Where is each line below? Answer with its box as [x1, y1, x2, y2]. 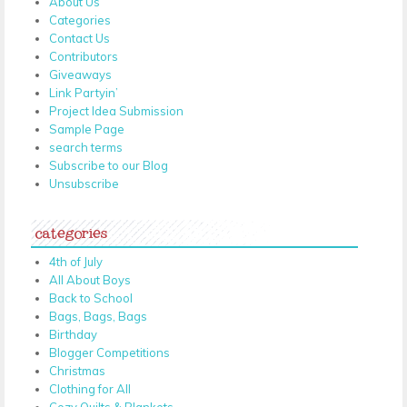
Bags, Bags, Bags [49, 308, 147, 323]
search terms [49, 139, 123, 154]
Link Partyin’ [49, 84, 118, 100]
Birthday [49, 326, 97, 342]
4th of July [49, 253, 103, 269]
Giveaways [49, 66, 112, 82]
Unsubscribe [49, 175, 119, 191]
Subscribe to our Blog [49, 157, 168, 173]
